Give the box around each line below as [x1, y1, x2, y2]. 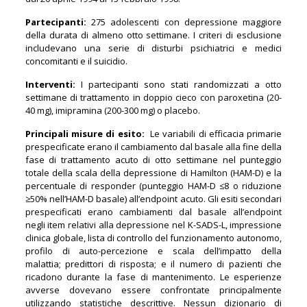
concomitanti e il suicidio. [25, 54, 127, 67]
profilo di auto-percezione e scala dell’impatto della [25, 244, 282, 257]
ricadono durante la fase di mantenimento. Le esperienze [25, 270, 282, 283]
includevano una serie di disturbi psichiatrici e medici [25, 41, 282, 54]
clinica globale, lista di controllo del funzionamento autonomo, [25, 231, 282, 244]
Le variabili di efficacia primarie [147, 127, 282, 140]
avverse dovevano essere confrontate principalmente [25, 283, 282, 296]
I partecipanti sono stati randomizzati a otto [80, 77, 282, 90]
